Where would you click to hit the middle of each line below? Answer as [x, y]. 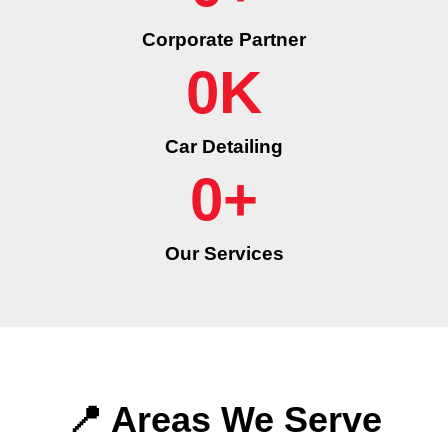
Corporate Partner [224, 40]
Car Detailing [224, 147]
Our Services [224, 254]
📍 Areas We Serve [224, 420]
